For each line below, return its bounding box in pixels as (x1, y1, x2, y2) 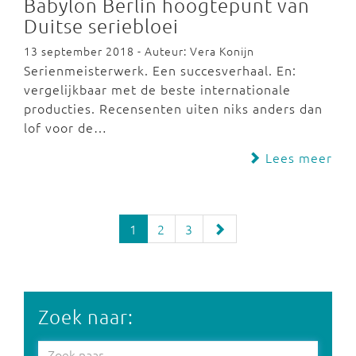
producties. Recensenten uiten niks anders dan (24, 99, 323, 117)
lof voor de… (24, 118, 107, 136)
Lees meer (261, 149, 332, 166)
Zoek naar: (38, 304, 133, 328)
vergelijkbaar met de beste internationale (24, 80, 291, 98)
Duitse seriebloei (24, 14, 179, 37)
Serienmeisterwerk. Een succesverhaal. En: (24, 61, 296, 79)
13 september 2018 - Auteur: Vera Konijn (24, 43, 254, 59)
